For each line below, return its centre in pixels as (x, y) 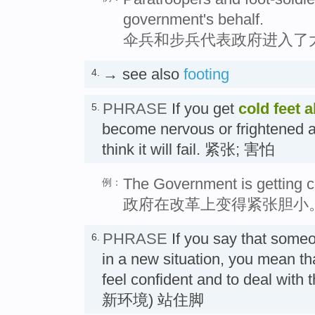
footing (206, 74)
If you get (203, 108)
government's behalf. (193, 19)
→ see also (143, 74)
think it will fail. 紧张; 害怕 (188, 149)
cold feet (269, 108)
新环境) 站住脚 (153, 300)
